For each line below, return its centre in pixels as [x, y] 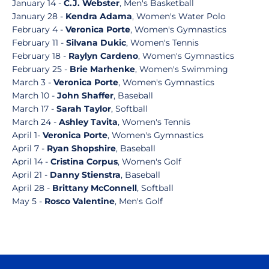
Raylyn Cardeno [103, 56]
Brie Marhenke [102, 69]
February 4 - [39, 29]
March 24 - [35, 122]
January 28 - [39, 16]
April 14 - [31, 162]
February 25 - [41, 69]
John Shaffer [85, 95]
